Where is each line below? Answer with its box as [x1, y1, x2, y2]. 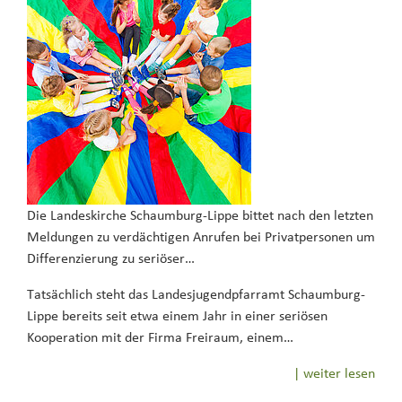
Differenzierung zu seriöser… [27, 251, 195, 266]
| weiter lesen [293, 366, 375, 380]
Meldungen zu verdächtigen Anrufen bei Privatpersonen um [27, 230, 375, 244]
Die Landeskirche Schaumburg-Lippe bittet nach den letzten [27, 208, 373, 223]
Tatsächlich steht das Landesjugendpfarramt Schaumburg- [27, 287, 365, 301]
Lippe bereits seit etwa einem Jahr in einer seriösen [27, 309, 328, 323]
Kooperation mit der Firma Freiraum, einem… [27, 330, 293, 345]
